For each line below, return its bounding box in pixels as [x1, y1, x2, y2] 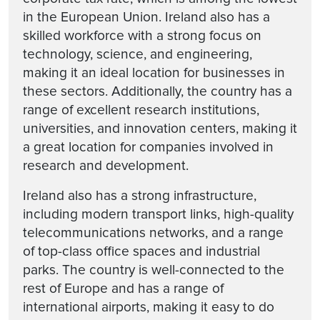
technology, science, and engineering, [23, 45, 252, 63]
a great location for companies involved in [23, 138, 274, 156]
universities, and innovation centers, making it [23, 119, 297, 137]
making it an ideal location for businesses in [23, 64, 285, 81]
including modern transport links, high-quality [23, 205, 294, 223]
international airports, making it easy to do [23, 298, 274, 316]
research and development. [23, 156, 189, 174]
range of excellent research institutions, [23, 101, 259, 119]
